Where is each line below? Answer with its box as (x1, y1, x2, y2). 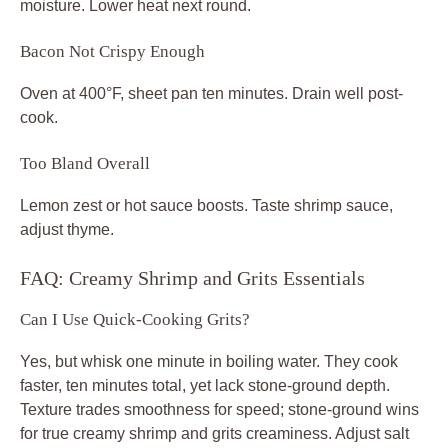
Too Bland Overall (20, 153, 150, 173)
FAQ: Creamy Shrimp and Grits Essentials (20, 266, 365, 289)
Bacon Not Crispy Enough (20, 41, 205, 61)
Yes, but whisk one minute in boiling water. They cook (20, 352, 398, 370)
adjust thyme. (20, 220, 114, 238)
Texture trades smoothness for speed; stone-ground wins (20, 400, 419, 418)
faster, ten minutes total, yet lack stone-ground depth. (20, 376, 390, 394)
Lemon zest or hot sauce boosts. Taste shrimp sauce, (20, 196, 393, 214)
